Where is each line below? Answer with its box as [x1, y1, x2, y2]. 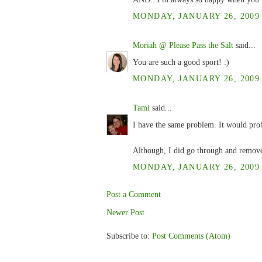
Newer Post [106, 208, 144, 218]
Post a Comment [106, 189, 161, 199]
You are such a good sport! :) [133, 57, 229, 67]
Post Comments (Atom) [152, 231, 230, 241]
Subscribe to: [106, 231, 152, 241]
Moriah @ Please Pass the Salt [133, 40, 233, 50]
